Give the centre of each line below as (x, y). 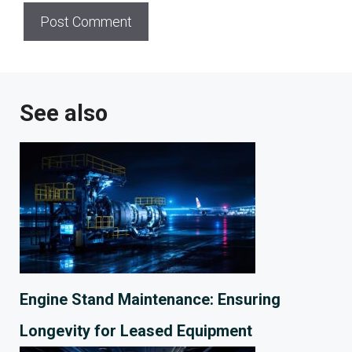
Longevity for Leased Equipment (136, 330)
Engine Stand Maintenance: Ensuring (150, 299)
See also (64, 113)
